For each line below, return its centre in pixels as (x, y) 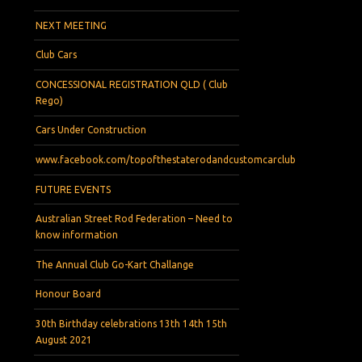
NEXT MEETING (72, 25)
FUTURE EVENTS (74, 189)
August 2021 (64, 339)
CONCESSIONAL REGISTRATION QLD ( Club (132, 84)
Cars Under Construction (91, 130)
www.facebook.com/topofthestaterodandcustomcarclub (166, 160)
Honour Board (69, 294)
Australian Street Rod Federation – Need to (135, 219)
